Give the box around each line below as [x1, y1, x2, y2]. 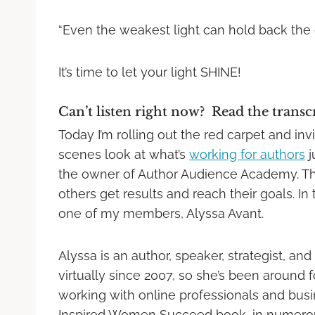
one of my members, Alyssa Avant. [58, 205, 264, 221]
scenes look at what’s [58, 146, 189, 162]
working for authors [189, 146, 305, 162]
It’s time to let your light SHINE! [58, 64, 241, 79]
